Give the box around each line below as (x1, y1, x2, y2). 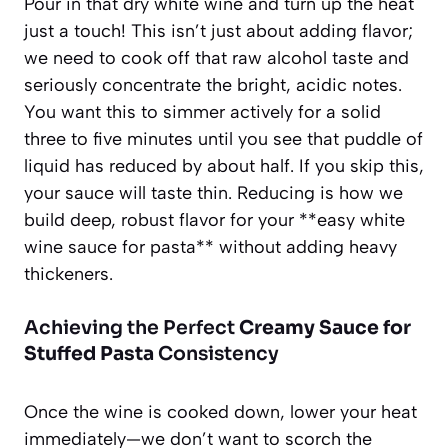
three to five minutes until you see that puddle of (24, 127, 423, 150)
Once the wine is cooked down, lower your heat (24, 400, 417, 423)
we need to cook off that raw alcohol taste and (24, 46, 409, 69)
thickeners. (24, 262, 113, 285)
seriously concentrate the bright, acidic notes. (24, 73, 402, 96)
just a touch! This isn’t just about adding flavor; (24, 19, 413, 42)
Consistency (154, 341, 279, 366)
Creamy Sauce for (239, 315, 411, 340)
